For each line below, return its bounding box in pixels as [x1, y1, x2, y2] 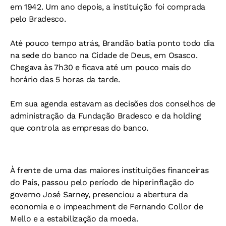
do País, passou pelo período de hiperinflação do [10, 178, 194, 187]
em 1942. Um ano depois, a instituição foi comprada [10, 2, 205, 12]
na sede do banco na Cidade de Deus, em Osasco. [10, 50, 198, 60]
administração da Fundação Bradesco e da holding [10, 111, 201, 121]
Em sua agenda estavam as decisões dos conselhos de [10, 99, 215, 108]
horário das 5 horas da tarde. [10, 75, 120, 84]
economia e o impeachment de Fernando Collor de [10, 202, 203, 211]
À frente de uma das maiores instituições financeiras [10, 165, 209, 175]
